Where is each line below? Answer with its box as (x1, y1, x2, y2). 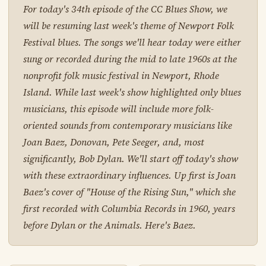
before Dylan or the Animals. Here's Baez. (23, 218, 196, 232)
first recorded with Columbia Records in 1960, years (23, 202, 235, 216)
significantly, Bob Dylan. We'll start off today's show (23, 152, 238, 166)
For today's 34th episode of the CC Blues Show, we (23, 2, 227, 16)
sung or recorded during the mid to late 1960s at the (23, 52, 237, 66)
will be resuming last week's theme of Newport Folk (23, 19, 234, 33)
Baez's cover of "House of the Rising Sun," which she (23, 185, 236, 199)
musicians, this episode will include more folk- (23, 102, 214, 116)
